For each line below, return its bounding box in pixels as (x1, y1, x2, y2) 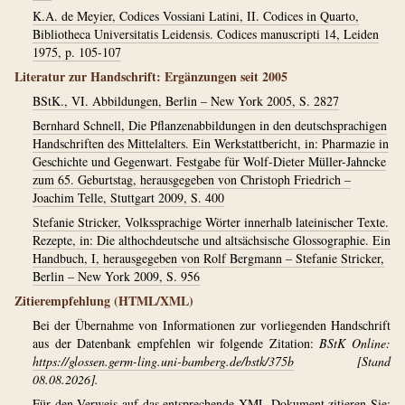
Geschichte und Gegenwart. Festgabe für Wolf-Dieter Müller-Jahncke (33, 153, 386, 170)
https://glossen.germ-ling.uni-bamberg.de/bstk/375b (33, 353, 294, 370)
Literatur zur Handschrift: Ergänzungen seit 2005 (14, 67, 287, 86)
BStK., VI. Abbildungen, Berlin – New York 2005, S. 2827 (33, 92, 339, 109)
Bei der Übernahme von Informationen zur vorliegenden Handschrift (33, 316, 391, 334)
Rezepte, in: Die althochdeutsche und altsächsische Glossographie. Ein (33, 231, 391, 249)
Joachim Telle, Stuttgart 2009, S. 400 (33, 189, 224, 206)
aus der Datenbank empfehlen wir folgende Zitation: (33, 334, 320, 352)
